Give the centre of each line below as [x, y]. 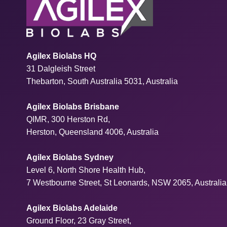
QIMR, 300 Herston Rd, [68, 119]
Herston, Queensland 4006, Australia [92, 132]
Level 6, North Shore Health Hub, [86, 170]
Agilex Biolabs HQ [61, 56]
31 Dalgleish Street [61, 68]
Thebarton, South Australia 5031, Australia [102, 81]
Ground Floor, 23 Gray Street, [79, 220]
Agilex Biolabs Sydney [70, 157]
